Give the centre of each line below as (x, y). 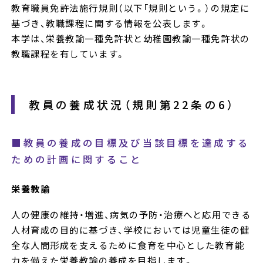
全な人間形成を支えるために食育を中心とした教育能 (128, 245)
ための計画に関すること (77, 159)
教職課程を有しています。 (69, 53)
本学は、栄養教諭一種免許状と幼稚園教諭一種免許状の (131, 38)
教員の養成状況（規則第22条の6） (132, 104)
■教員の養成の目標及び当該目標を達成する (131, 143)
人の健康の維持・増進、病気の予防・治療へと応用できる (131, 214)
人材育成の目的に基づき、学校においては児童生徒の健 (131, 229)
